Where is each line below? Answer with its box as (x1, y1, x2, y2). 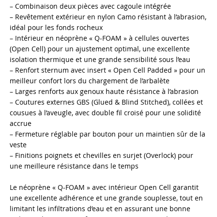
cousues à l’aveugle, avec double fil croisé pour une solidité (10, 108, 201, 118)
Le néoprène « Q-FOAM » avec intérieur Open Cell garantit (10, 183, 199, 192)
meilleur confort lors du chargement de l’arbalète (10, 76, 170, 86)
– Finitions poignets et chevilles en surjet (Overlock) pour (10, 151, 193, 160)
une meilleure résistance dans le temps (10, 161, 139, 171)
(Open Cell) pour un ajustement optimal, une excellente (10, 44, 190, 54)
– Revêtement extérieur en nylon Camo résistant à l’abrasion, (10, 12, 206, 22)
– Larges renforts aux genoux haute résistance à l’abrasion (10, 87, 199, 96)
